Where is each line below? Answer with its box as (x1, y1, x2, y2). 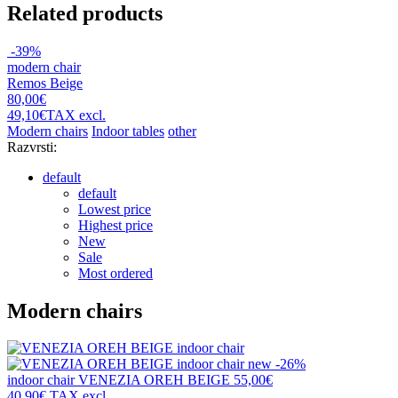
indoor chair (7, 372, 78, 388)
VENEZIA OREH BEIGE (78, 372, 230, 388)
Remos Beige (7, 75, 83, 91)
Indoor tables (92, 123, 164, 139)
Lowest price (78, 201, 151, 217)
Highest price (78, 217, 153, 233)
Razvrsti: (7, 139, 57, 155)
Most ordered (78, 265, 153, 281)
